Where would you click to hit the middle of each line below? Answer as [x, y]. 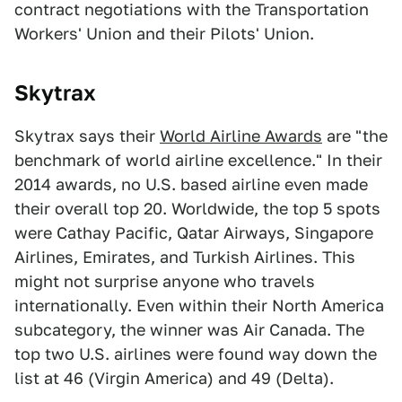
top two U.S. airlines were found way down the [196, 354]
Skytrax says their [87, 136]
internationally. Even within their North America [199, 306]
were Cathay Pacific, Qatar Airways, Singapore [194, 233]
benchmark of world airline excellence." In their [198, 160]
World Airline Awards [241, 136]
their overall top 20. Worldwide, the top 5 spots [197, 209]
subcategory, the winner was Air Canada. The [189, 330]
